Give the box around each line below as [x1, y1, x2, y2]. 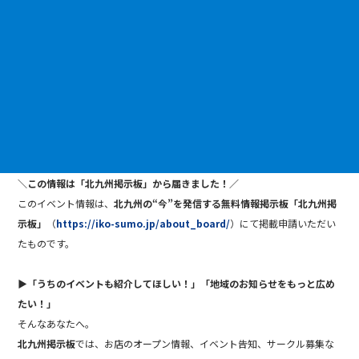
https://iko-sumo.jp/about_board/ [56, 216, 231, 231]
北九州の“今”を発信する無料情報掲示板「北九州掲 [114, 196, 337, 211]
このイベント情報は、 [18, 196, 115, 211]
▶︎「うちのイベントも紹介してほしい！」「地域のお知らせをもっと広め [18, 276, 336, 291]
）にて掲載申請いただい [230, 216, 337, 231]
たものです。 [18, 236, 75, 251]
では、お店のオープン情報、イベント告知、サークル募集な [75, 337, 335, 351]
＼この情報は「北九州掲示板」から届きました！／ [18, 176, 240, 191]
